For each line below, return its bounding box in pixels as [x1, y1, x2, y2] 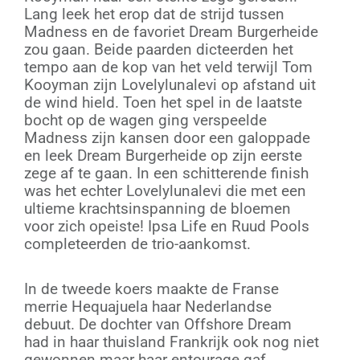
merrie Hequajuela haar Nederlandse [24, 297, 272, 316]
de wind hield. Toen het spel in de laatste [24, 93, 302, 112]
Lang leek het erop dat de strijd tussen [24, 5, 284, 24]
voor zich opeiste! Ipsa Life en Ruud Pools [24, 217, 309, 236]
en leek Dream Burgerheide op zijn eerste [24, 146, 302, 166]
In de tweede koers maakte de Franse [24, 279, 279, 298]
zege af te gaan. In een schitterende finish [24, 164, 309, 183]
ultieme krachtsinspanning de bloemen [24, 199, 291, 219]
